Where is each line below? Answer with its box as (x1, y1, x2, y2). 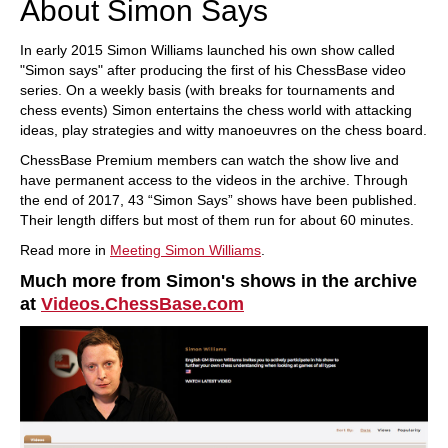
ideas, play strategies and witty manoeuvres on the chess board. (20, 122, 427, 138)
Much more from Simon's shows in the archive (20, 271, 417, 291)
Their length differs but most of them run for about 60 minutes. (20, 212, 414, 228)
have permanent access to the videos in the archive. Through (20, 172, 408, 188)
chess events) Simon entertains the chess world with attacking (20, 102, 412, 118)
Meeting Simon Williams (110, 242, 261, 258)
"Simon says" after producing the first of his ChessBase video (20, 62, 406, 78)
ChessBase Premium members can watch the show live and (20, 152, 399, 168)
